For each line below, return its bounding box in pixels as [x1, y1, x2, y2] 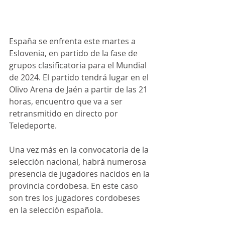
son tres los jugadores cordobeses [9, 192, 142, 204]
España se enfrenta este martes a [9, 36, 138, 47]
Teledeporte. [9, 120, 57, 132]
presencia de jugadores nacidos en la [9, 168, 152, 180]
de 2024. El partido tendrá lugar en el [9, 72, 151, 83]
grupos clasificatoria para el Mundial [9, 60, 149, 71]
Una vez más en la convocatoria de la [9, 144, 151, 156]
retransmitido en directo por [9, 108, 120, 120]
